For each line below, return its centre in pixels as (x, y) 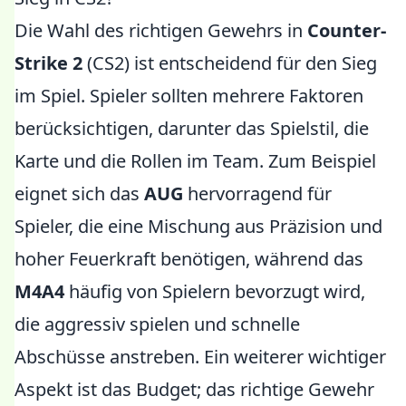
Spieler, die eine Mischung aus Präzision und (198, 226)
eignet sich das (79, 193)
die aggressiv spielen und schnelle (157, 324)
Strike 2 (48, 63)
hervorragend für (257, 193)
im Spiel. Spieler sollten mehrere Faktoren (189, 96)
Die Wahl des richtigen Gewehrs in (161, 30)
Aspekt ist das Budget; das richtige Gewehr (194, 389)
